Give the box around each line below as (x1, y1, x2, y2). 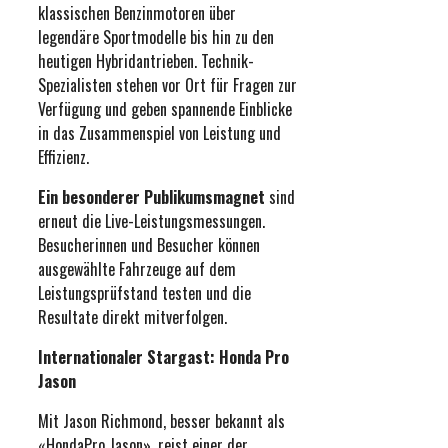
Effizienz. (38, 144, 89, 169)
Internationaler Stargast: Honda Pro (38, 344, 289, 369)
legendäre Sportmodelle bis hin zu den (38, 24, 274, 49)
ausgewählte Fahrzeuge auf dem (38, 256, 236, 281)
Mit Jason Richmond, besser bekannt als (38, 408, 285, 433)
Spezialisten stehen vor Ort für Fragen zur (38, 72, 297, 97)
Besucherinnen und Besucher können (38, 232, 260, 257)
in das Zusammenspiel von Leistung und (38, 120, 281, 145)
